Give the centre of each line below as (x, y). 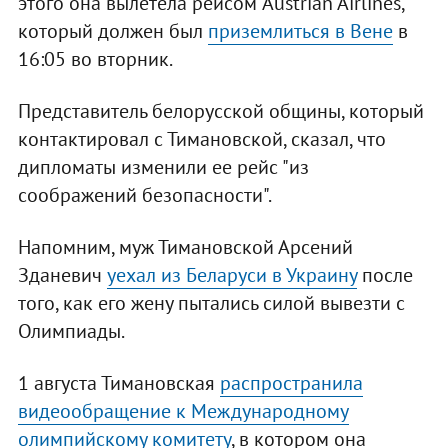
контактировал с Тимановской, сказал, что (201, 139)
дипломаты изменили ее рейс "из (163, 167)
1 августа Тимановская (118, 383)
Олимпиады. (71, 331)
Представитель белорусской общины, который (220, 111)
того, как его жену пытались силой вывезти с (211, 303)
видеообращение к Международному (183, 411)
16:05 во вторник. (95, 59)
